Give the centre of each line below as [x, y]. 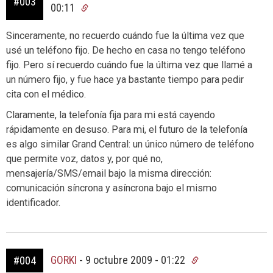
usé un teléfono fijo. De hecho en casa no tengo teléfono [126, 50]
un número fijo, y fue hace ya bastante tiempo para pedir [125, 80]
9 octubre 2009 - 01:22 [136, 260]
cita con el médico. [46, 94]
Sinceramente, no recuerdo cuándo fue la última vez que [125, 36]
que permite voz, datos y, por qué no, [84, 159]
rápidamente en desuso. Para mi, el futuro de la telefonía [127, 129]
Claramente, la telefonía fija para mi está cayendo [111, 115]
